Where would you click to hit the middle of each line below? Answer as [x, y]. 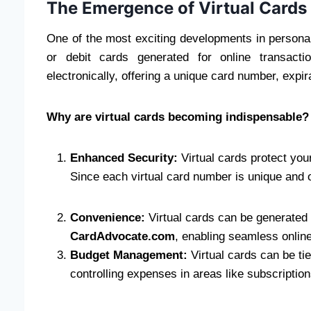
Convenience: [108, 218]
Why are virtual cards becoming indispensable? [178, 117]
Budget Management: [129, 255]
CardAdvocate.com [123, 237]
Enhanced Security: [124, 158]
